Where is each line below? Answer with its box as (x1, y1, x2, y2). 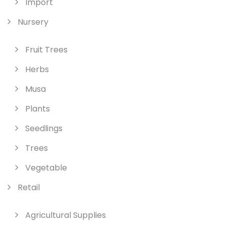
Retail (18, 181, 40, 193)
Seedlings (25, 122, 63, 134)
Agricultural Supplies (25, 209, 106, 221)
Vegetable (25, 161, 67, 174)
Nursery (18, 16, 48, 28)
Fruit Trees (25, 43, 68, 55)
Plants (25, 102, 50, 115)
